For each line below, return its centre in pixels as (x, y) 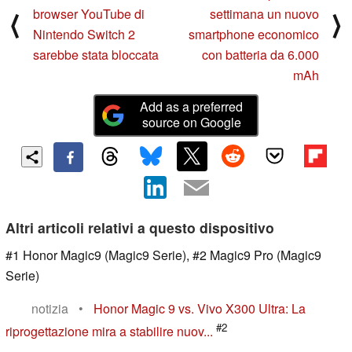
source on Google (191, 122)
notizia (50, 308)
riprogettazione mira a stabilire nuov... (109, 332)
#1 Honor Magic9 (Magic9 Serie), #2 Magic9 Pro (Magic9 (163, 255)
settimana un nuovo (264, 14)
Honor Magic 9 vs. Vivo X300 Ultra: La (200, 308)
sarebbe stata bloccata (96, 55)
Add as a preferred (192, 106)
